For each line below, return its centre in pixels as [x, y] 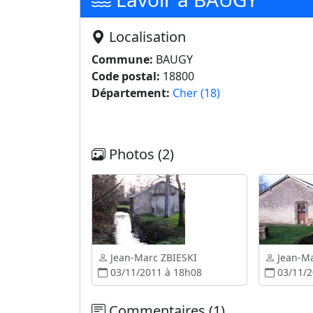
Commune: [122, 59]
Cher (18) [196, 93]
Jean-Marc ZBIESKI [152, 257]
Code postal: [126, 76]
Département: [131, 93]
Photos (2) [140, 154]
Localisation [146, 37]
